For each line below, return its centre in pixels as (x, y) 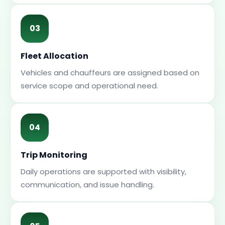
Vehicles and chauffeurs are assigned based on (110, 73)
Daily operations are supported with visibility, (103, 172)
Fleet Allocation (54, 56)
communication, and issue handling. (87, 185)
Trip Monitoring (54, 155)
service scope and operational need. (89, 86)
